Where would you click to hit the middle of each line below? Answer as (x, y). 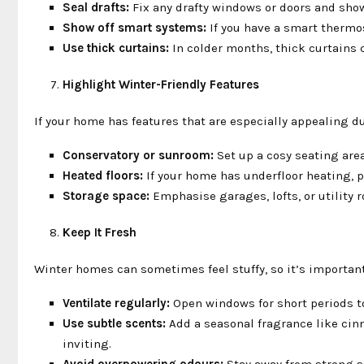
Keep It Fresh (100, 232)
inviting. (87, 343)
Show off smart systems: (134, 27)
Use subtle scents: (114, 323)
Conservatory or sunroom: (138, 155)
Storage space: (106, 195)
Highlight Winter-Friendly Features (161, 84)
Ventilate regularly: (116, 303)
